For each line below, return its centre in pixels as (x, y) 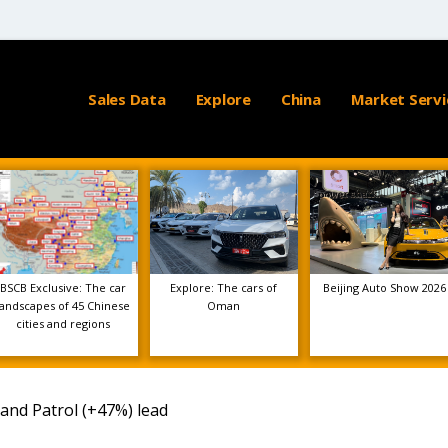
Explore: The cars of (224, 287)
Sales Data (127, 99)
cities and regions (63, 323)
